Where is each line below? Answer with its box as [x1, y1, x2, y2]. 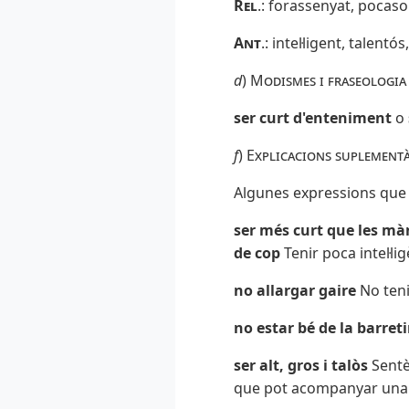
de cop [234, 243, 284, 264]
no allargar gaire [234, 280, 356, 301]
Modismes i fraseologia [250, 70, 406, 91]
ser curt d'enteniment [234, 108, 395, 129]
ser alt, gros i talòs [234, 355, 372, 376]
